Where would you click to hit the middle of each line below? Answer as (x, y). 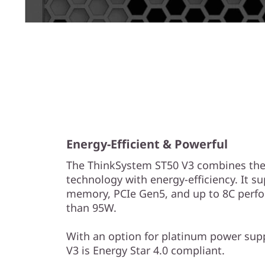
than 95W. (91, 208)
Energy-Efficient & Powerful (147, 144)
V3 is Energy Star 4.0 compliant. (146, 250)
